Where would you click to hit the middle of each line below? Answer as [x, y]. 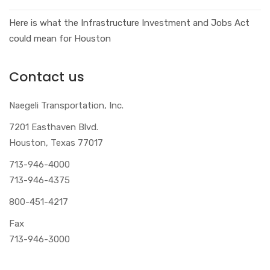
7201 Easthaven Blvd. [54, 127]
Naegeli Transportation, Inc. [66, 105]
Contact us [47, 77]
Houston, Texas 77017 [56, 143]
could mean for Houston [60, 38]
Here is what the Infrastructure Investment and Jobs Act [129, 23]
